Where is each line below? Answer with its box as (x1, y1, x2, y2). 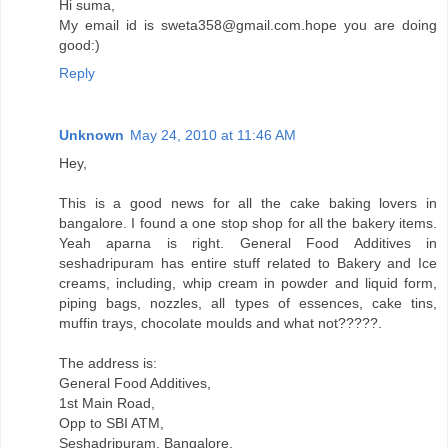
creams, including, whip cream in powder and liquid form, (59, 274, 437, 291)
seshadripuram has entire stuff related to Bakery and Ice (59, 254, 437, 271)
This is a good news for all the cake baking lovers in (59, 194, 437, 211)
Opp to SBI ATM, (59, 414, 164, 431)
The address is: (59, 354, 157, 371)
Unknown (59, 126, 124, 143)
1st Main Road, (59, 394, 155, 411)
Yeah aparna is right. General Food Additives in (59, 234, 437, 251)
